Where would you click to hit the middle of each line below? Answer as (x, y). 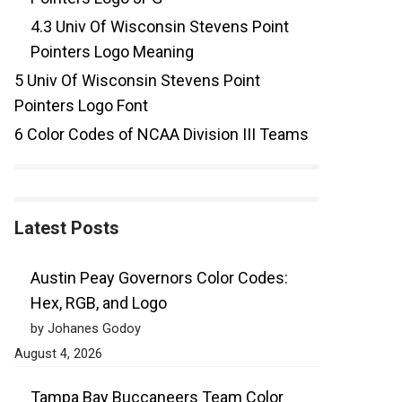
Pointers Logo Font (81, 106)
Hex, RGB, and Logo (99, 303)
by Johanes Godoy (86, 329)
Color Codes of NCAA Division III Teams (166, 135)
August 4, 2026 (58, 354)
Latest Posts (67, 228)
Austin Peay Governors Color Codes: (159, 278)
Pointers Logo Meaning (112, 52)
